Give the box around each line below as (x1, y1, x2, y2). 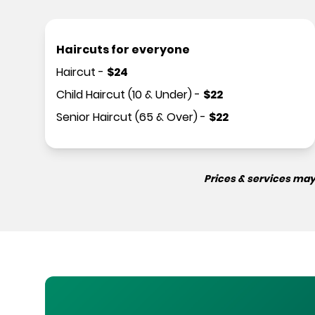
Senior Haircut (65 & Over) (56, 109, 198, 125)
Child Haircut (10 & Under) (56, 86, 192, 103)
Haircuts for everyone (56, 41, 190, 58)
